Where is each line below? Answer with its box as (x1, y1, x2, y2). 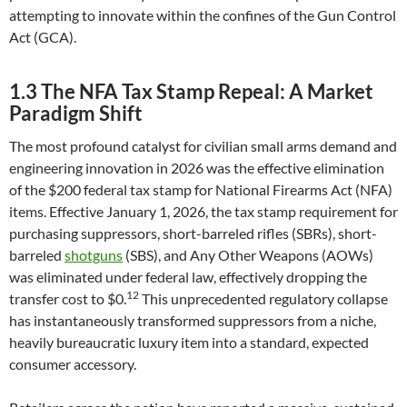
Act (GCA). (9, 28, 76, 45)
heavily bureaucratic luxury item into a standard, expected (9, 333, 369, 351)
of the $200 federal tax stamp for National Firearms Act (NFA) (9, 181, 392, 198)
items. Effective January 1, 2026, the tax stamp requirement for (9, 203, 398, 220)
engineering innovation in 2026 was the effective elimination (9, 159, 384, 176)
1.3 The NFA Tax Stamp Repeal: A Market (9, 79, 373, 104)
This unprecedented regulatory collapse (139, 290, 388, 307)
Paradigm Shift (9, 101, 143, 125)
